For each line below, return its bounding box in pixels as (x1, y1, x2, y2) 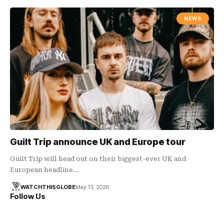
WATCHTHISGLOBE (20, 183, 75, 190)
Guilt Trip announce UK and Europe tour (10, 136, 185, 147)
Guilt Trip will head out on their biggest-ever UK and (10, 154, 186, 162)
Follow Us (10, 191, 45, 201)
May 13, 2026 (75, 183, 109, 190)
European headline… (10, 165, 79, 173)
